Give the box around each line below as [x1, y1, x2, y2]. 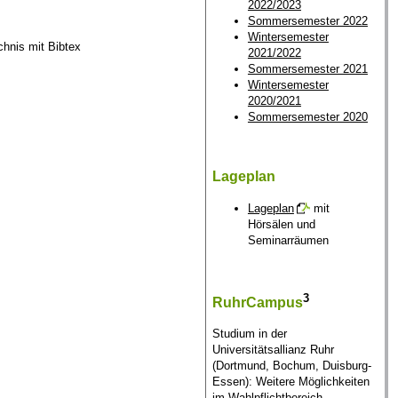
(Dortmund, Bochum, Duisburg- [211, 359, 371, 373]
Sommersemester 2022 [247, 14, 368, 28]
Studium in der [211, 327, 287, 341]
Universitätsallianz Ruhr [211, 343, 334, 357]
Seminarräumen [247, 233, 329, 247]
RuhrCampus [211, 294, 303, 310]
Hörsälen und [247, 217, 315, 231]
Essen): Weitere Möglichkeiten [211, 375, 370, 389]
